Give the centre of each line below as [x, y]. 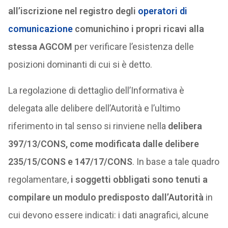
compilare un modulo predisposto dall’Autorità [106, 197]
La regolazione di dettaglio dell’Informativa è [96, 90]
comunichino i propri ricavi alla [138, 29]
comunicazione [40, 29]
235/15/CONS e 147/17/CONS [70, 162]
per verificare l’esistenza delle [133, 47]
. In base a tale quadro [176, 162]
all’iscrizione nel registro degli [73, 11]
